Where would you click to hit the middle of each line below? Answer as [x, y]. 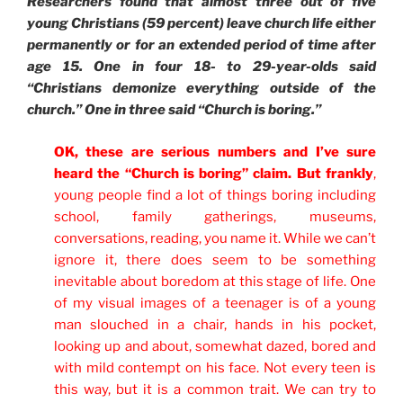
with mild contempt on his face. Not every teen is [215, 367]
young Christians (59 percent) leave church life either [201, 24]
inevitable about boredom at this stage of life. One [215, 281]
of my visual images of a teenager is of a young [215, 303]
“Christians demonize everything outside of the [201, 89]
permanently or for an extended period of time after [201, 45]
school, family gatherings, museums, [215, 216]
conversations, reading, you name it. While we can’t [215, 238]
